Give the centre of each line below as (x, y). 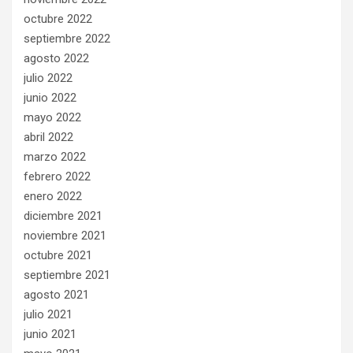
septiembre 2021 (67, 275)
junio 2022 (50, 98)
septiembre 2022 (67, 39)
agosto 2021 (56, 295)
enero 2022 (53, 196)
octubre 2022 (58, 19)
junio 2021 (50, 334)
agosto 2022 (56, 58)
